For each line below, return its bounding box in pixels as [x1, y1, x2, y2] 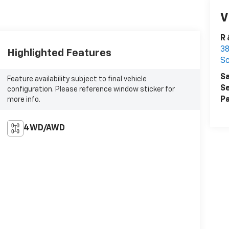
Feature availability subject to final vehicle [7, 76, 147, 83]
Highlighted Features [7, 48, 111, 59]
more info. [7, 96, 40, 103]
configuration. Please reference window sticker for [7, 86, 175, 93]
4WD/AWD [23, 124, 65, 132]
